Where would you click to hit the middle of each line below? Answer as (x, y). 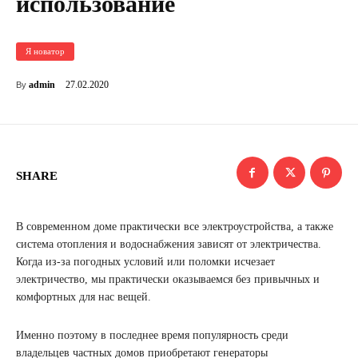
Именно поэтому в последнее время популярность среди (152, 336)
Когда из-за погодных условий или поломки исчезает (145, 262)
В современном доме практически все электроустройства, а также (175, 227)
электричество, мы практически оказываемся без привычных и (168, 280)
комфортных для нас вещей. (84, 297)
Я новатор (45, 52)
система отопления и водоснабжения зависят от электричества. (169, 245)
